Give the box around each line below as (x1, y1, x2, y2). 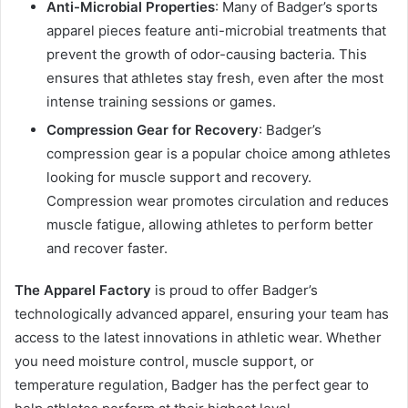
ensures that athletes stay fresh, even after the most (46, 69, 383, 87)
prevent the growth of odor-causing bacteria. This (46, 46, 367, 64)
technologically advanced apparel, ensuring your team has (15, 305, 389, 323)
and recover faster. (46, 240, 168, 258)
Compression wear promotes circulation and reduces (46, 192, 389, 210)
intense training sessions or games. (46, 93, 276, 111)
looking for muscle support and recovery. (46, 168, 311, 187)
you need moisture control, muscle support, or (15, 352, 314, 371)
